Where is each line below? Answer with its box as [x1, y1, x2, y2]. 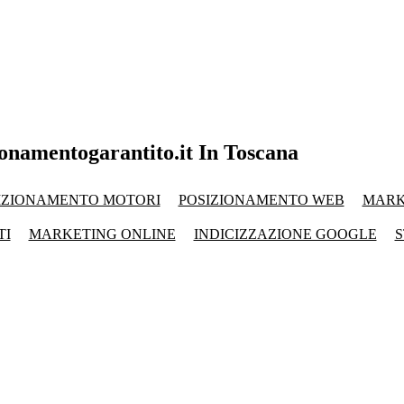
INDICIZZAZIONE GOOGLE [193, 225, 377, 242]
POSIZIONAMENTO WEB [178, 191, 344, 207]
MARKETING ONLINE [28, 225, 176, 242]
